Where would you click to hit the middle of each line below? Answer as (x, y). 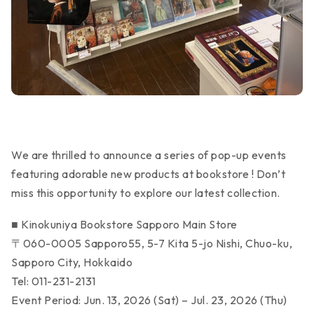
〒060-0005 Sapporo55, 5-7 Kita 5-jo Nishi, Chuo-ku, (152, 243)
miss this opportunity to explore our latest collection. (146, 192)
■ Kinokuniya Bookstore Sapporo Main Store (124, 224)
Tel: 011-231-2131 (54, 281)
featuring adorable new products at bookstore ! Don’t (148, 173)
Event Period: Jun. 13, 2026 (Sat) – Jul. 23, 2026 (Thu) (149, 300)
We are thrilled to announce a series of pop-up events (149, 155)
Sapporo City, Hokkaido (72, 262)
